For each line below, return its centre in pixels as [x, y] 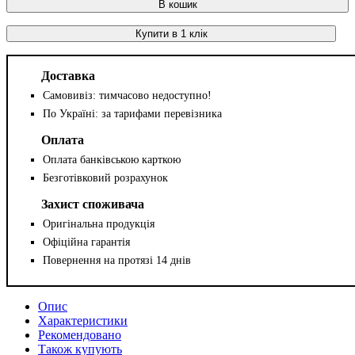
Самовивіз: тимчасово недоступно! [127, 95]
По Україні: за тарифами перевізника [132, 113]
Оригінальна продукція [99, 223]
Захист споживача [93, 204]
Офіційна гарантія [86, 242]
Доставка [68, 75]
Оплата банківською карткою [112, 159]
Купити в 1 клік [171, 33]
